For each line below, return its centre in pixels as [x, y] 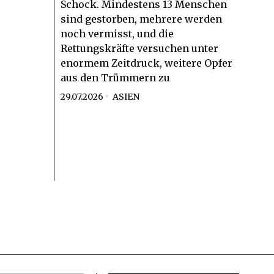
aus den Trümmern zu [115, 78]
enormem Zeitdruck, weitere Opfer [146, 63]
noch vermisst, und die [117, 34]
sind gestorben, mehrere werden [141, 19]
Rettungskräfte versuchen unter [139, 49]
